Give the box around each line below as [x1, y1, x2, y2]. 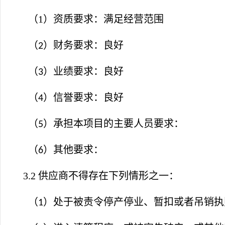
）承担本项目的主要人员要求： [43, 118, 184, 129]
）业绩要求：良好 [43, 66, 124, 77]
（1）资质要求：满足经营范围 [21, 14, 164, 25]
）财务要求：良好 [43, 40, 124, 51]
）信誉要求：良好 [43, 92, 124, 103]
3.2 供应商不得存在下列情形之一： [21, 170, 179, 181]
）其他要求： [43, 144, 103, 155]
